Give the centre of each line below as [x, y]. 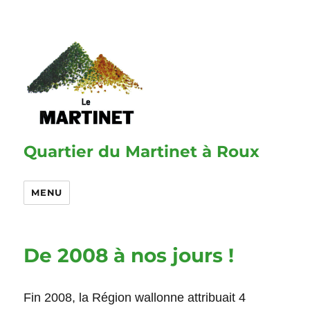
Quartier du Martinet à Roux [142, 152]
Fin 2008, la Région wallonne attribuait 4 [135, 298]
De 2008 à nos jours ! [129, 256]
